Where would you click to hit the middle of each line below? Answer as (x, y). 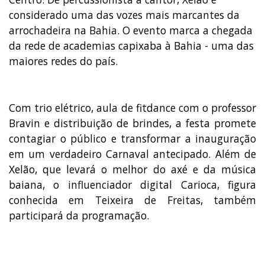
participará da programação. (79, 215)
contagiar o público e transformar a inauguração (132, 138)
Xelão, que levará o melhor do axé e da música (132, 169)
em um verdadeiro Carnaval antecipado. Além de (132, 153)
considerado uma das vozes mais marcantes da (124, 14)
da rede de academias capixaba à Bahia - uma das (131, 45)
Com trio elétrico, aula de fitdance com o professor (132, 107)
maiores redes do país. (63, 61)
